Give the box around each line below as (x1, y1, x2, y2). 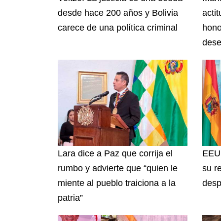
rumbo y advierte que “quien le (58, 163, 178, 173)
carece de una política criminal (58, 22, 180, 33)
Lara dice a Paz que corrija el (58, 148, 173, 158)
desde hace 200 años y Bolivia (58, 7, 178, 18)
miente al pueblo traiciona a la (58, 178, 176, 188)
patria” (58, 192, 83, 203)
